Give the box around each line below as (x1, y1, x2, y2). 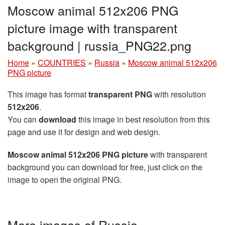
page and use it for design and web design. (8, 126, 160, 138)
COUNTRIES (38, 56, 86, 68)
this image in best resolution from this (76, 113, 210, 125)
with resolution (152, 88, 206, 100)
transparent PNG (88, 88, 152, 100)
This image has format (8, 88, 88, 100)
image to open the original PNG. (8, 173, 122, 185)
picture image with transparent (8, 18, 177, 37)
